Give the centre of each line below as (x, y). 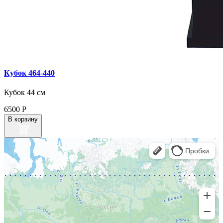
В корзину (23, 119)
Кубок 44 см (25, 92)
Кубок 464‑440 (29, 73)
